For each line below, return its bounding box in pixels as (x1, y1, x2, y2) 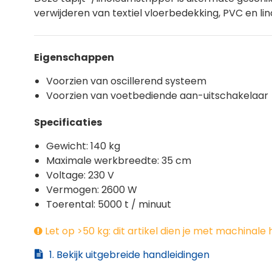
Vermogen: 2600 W (46, 182, 137, 197)
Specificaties (34, 115, 104, 129)
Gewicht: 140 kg (46, 138, 120, 153)
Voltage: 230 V (46, 168, 114, 182)
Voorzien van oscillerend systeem (46, 73, 206, 88)
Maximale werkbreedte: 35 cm (46, 153, 191, 168)
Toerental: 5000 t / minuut (46, 197, 171, 211)
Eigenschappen (34, 50, 114, 64)
